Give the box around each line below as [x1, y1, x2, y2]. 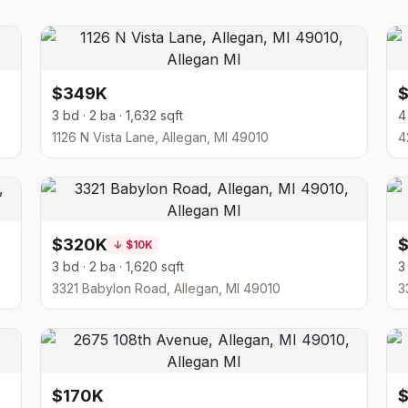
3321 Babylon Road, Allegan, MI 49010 [52, 280, 280, 296]
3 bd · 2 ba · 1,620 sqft [52, 259, 184, 274]
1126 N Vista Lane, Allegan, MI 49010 [52, 129, 269, 145]
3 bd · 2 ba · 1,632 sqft [52, 107, 183, 123]
